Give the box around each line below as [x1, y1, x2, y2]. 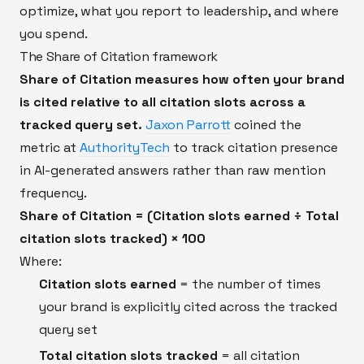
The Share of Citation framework [19, 47, 219, 65]
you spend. [19, 24, 88, 42]
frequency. [19, 184, 87, 201]
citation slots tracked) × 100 [19, 229, 206, 247]
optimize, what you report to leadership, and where [19, 2, 339, 19]
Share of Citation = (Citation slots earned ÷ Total [19, 206, 339, 224]
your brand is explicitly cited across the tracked [39, 297, 337, 315]
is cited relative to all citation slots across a [19, 93, 305, 110]
